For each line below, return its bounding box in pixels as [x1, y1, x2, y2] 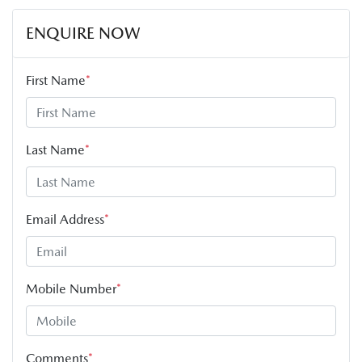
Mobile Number [26, 281, 116, 297]
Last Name [26, 142, 85, 158]
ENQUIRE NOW [26, 23, 141, 44]
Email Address [26, 212, 104, 228]
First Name [26, 73, 86, 89]
